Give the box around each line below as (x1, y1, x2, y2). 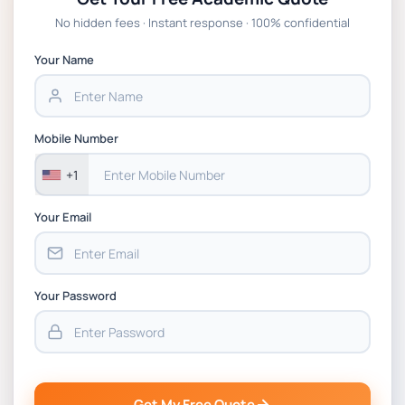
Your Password (34, 287, 117, 304)
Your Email (34, 209, 91, 225)
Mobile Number (34, 130, 118, 146)
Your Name (34, 52, 94, 68)
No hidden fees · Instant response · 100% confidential (55, 14, 350, 31)
